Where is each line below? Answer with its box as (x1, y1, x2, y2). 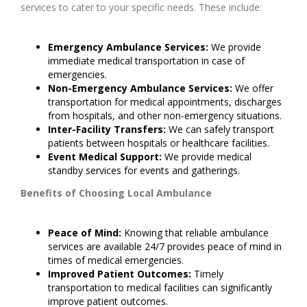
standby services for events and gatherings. (48, 164, 240, 177)
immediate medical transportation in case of (48, 54, 245, 68)
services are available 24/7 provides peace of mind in (48, 240, 282, 254)
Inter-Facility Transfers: (48, 123, 166, 136)
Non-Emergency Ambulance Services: (48, 82, 232, 95)
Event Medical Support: (48, 150, 162, 164)
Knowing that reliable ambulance (121, 226, 269, 240)
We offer (232, 82, 273, 95)
